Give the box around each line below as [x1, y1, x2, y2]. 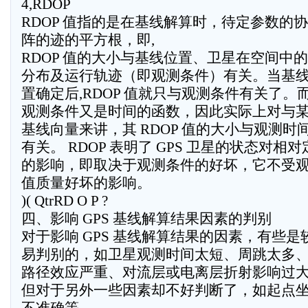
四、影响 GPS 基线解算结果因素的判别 [21, 210, 272, 227]
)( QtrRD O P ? [21, 192, 108, 209]
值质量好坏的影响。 [21, 175, 151, 191]
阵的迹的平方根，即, [21, 32, 155, 48]
